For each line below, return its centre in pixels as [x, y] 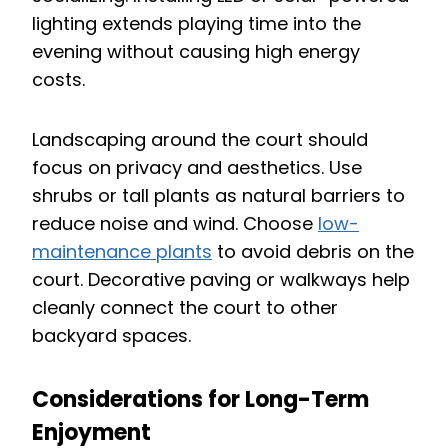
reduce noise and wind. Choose [175, 224]
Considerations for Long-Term [200, 400]
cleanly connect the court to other [185, 308]
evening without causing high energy [196, 52]
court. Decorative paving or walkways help [221, 280]
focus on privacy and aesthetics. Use [197, 168]
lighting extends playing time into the [196, 24]
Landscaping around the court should [200, 140]
